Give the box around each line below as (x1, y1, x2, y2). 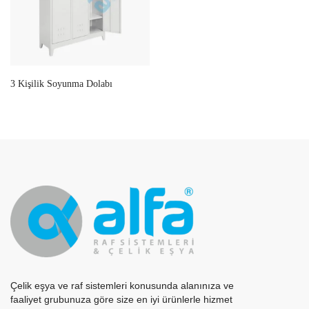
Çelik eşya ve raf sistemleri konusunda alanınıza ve (10, 279, 234, 291)
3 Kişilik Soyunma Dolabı (10, 78, 112, 89)
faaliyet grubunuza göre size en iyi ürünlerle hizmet (10, 293, 232, 305)
